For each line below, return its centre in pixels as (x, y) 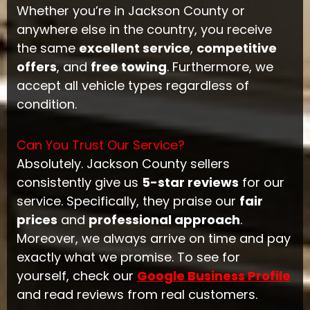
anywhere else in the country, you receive (144, 30)
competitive (236, 48)
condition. (46, 104)
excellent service (134, 48)
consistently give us (79, 182)
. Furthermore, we (220, 67)
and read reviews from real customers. (137, 294)
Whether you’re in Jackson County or (130, 11)
